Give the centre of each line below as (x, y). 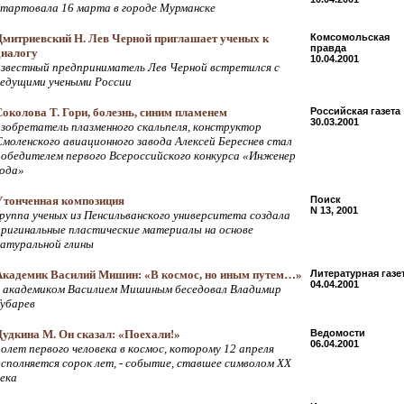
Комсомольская (350, 37)
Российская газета (355, 111)
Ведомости (338, 333)
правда (328, 48)
